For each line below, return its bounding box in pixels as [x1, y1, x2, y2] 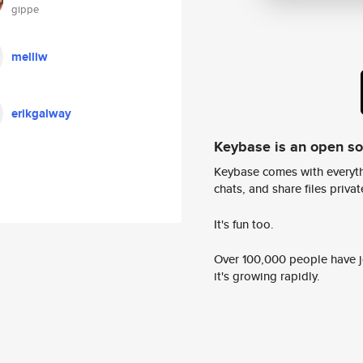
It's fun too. [214, 215, 274, 233]
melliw [11, 48, 48, 66]
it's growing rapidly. [214, 267, 320, 285]
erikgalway [11, 105, 71, 122]
